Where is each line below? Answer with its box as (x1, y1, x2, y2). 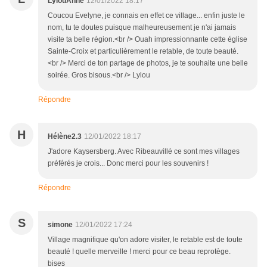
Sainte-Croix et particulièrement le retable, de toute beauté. (48, 46, 238, 55)
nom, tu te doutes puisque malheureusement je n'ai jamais (48, 23, 236, 32)
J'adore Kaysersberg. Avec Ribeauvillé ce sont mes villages (48, 147, 240, 156)
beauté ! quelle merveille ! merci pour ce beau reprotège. (48, 247, 231, 256)
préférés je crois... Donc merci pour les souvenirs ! (48, 159, 209, 167)
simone (48, 220, 73, 229)
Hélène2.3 (48, 132, 82, 141)
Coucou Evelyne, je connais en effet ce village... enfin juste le (48, 11, 245, 20)
